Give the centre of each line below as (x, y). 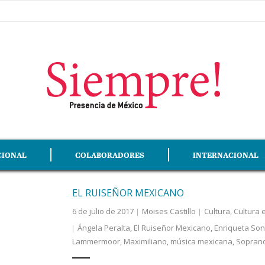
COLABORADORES (110, 155)
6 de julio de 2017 (103, 211)
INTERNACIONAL (226, 155)
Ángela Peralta (104, 228)
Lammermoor (96, 241)
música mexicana (201, 241)
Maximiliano (145, 241)
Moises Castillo (169, 211)
